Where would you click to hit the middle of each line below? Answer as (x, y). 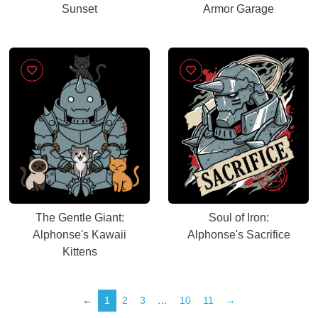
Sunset (79, 9)
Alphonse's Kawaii (79, 235)
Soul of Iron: (238, 218)
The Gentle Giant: (79, 218)
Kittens (79, 252)
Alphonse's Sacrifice (238, 235)
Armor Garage (238, 9)
